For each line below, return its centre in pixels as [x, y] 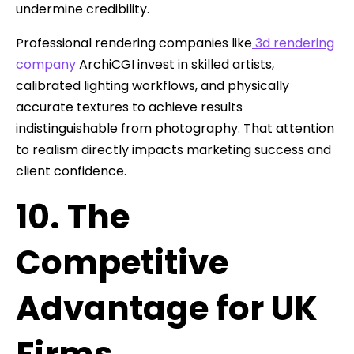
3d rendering [293, 43]
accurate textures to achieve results [129, 107]
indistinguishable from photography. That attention [175, 129]
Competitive [122, 263]
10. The [73, 217]
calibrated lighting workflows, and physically [153, 86]
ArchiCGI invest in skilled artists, [175, 65]
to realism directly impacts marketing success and [173, 150]
